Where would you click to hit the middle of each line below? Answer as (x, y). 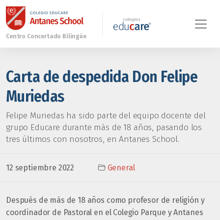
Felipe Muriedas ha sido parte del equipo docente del (106, 116)
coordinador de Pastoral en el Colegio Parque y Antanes (105, 212)
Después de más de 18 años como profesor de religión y (105, 200)
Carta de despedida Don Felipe (102, 77)
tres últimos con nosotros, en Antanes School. (93, 139)
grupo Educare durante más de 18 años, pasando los (104, 127)
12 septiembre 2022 (40, 168)
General (121, 168)
